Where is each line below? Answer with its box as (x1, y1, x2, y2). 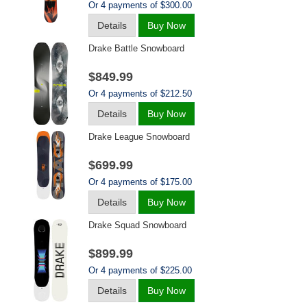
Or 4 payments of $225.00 (88, 265, 192, 275)
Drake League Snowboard (88, 132, 190, 142)
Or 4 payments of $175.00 (88, 177, 192, 187)
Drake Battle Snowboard (88, 43, 184, 53)
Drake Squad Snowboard (88, 220, 186, 230)
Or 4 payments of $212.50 (88, 88, 192, 99)
